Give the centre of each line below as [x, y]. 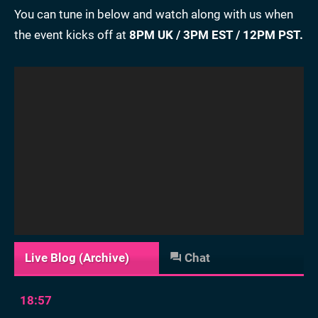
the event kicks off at [72, 35]
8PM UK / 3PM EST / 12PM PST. [216, 35]
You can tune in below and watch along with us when [154, 15]
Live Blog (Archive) [77, 258]
